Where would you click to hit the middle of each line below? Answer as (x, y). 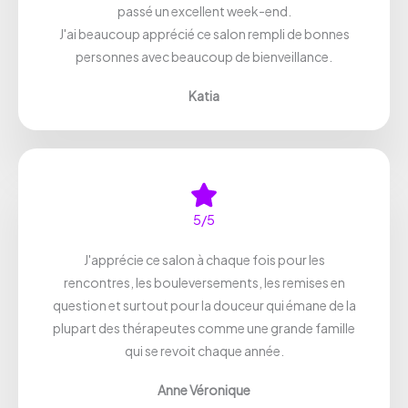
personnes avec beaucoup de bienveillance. (204, 56)
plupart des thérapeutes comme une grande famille (204, 327)
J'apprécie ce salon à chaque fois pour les (204, 259)
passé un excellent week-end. (204, 10)
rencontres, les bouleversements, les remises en (204, 282)
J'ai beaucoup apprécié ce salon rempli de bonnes (204, 33)
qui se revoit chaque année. (204, 350)
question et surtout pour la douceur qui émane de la (204, 305)
